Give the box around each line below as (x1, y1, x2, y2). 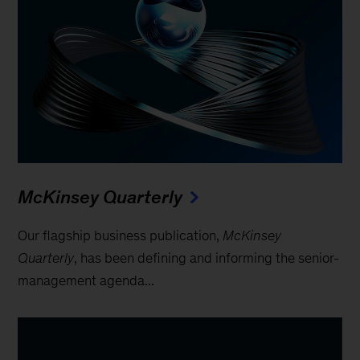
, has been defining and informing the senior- (74, 250, 340, 267)
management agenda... (18, 272, 155, 289)
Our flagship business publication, (18, 227, 223, 244)
